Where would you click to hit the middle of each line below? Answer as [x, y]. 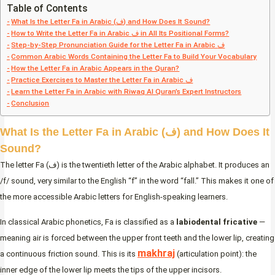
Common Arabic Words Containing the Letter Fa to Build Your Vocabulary [134, 57]
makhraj [156, 254]
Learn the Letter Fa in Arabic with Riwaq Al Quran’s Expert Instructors [126, 92]
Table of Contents [47, 8]
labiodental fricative [217, 222]
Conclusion [30, 103]
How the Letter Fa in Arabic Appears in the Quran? [95, 68]
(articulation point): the [216, 254]
